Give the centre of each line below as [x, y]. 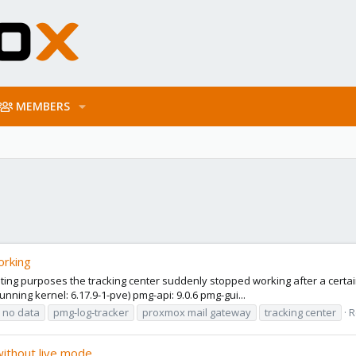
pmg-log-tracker [91, 312]
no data [21, 312]
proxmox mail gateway [197, 312]
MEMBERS [43, 106]
